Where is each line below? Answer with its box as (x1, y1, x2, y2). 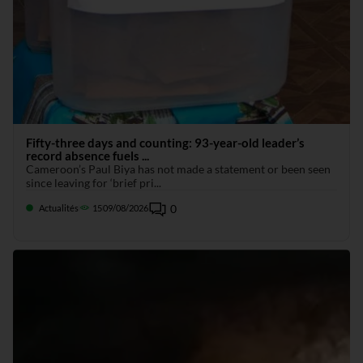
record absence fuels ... (25, 148, 149, 164)
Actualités (38, 203, 79, 214)
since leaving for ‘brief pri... (25, 176, 161, 190)
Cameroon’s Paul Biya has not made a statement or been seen (25, 162, 331, 177)
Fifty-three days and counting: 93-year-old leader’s (25, 135, 305, 151)
